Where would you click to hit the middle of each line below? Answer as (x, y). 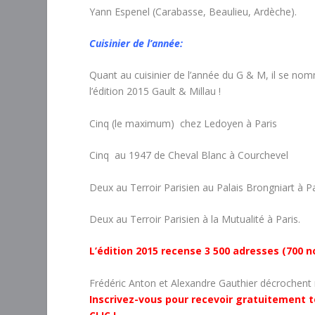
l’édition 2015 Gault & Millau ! (155, 91)
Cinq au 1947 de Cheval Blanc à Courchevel (189, 155)
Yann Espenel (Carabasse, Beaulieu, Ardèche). (193, 11)
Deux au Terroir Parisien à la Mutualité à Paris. (195, 219)
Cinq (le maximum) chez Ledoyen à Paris (184, 123)
